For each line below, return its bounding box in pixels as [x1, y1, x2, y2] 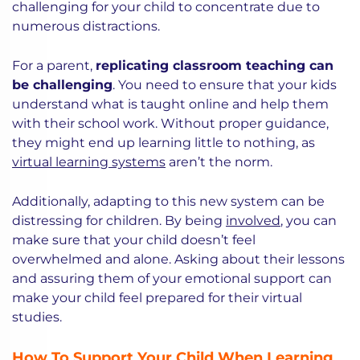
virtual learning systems [12, 154, 166, 170]
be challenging [12, 77, 112, 92]
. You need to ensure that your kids [112, 77, 337, 92]
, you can [280, 213, 337, 228]
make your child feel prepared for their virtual [12, 290, 302, 305]
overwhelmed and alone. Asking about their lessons [12, 252, 345, 267]
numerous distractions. [12, 18, 160, 34]
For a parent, [12, 58, 96, 73]
